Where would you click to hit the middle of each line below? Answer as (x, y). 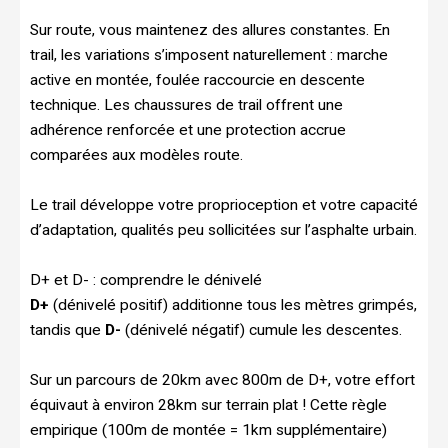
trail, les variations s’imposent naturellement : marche (209, 55)
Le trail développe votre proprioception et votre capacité (224, 205)
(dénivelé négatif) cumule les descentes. (261, 330)
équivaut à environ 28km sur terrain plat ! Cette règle (208, 405)
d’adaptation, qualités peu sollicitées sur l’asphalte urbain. (223, 230)
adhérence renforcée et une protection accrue (188, 130)
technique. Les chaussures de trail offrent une (186, 105)
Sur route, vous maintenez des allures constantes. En (210, 30)
